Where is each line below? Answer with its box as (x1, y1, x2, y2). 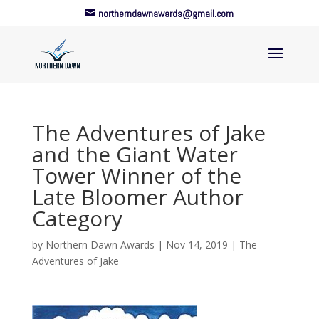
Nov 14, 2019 (165, 238, 228, 251)
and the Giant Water (31, 140, 238, 169)
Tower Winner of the (31, 161, 241, 190)
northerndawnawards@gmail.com (98, 6, 234, 20)
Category (31, 204, 122, 233)
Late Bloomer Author (31, 182, 244, 211)
